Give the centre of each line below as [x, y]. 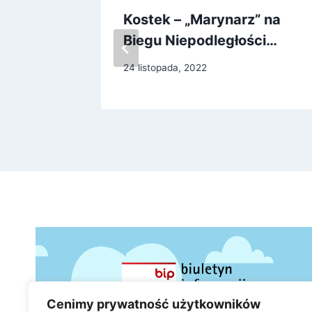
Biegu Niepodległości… [200, 41]
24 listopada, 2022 [165, 67]
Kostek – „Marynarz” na [202, 20]
